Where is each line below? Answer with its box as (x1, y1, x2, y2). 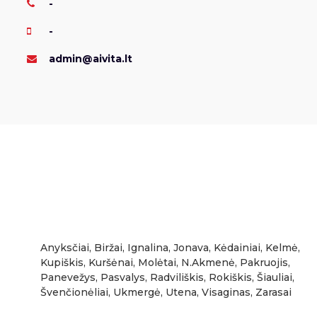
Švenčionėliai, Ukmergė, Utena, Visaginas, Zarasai (40, 286, 292, 299)
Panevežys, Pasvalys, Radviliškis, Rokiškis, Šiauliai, (40, 271, 294, 284)
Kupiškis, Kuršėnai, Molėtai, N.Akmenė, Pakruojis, (40, 256, 290, 269)
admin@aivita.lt (45, 52, 132, 65)
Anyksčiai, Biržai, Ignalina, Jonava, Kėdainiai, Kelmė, (40, 241, 300, 254)
